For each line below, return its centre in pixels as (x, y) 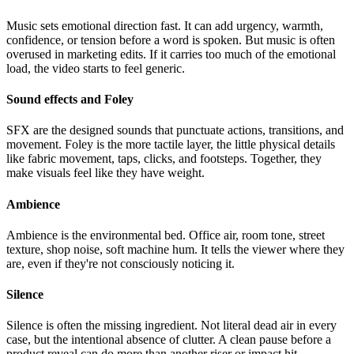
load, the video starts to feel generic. (96, 68)
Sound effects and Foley (70, 100)
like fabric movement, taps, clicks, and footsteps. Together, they (164, 159)
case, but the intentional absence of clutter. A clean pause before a (169, 340)
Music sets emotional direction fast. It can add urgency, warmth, (165, 25)
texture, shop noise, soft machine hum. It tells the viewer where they (175, 249)
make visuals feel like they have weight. (105, 173)
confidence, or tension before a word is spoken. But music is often (171, 40)
